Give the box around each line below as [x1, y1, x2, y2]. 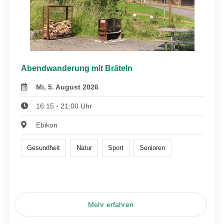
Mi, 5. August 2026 [36, 82, 99, 91]
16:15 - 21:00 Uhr [36, 101, 92, 110]
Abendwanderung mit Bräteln [21, 63, 132, 72]
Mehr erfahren [88, 200, 134, 209]
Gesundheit [27, 144, 60, 152]
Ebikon [36, 120, 58, 129]
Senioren [139, 144, 165, 152]
